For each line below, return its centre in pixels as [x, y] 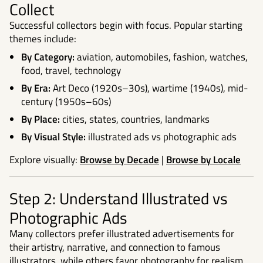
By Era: [36, 88]
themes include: [43, 39]
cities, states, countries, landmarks [135, 119]
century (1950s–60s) [66, 101]
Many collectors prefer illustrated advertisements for [122, 233]
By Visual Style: [53, 136]
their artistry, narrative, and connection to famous [115, 247]
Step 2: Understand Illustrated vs [119, 198]
